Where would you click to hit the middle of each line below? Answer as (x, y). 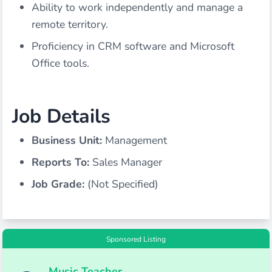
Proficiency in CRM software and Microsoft (133, 46)
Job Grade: (58, 184)
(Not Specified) (121, 184)
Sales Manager (126, 162)
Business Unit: (67, 140)
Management (134, 140)
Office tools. (60, 63)
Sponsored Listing (136, 239)
